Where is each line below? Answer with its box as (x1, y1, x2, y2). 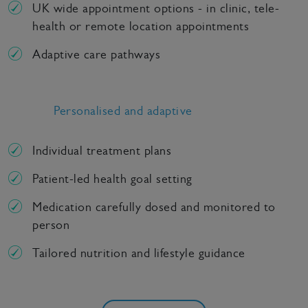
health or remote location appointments (32, 19, 249, 33)
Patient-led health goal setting (32, 172, 192, 186)
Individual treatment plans (32, 144, 171, 157)
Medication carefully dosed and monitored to (32, 200, 276, 214)
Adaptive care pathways (32, 47, 160, 61)
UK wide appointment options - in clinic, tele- (32, 1, 279, 15)
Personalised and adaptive (54, 104, 192, 118)
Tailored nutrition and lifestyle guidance (32, 246, 245, 260)
